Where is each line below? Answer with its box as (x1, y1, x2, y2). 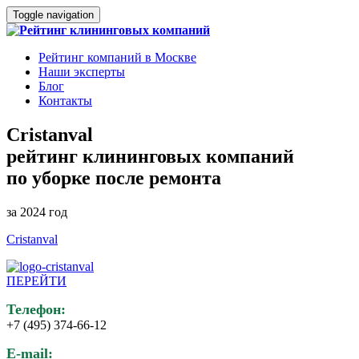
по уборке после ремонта (6, 167, 221, 188)
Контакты (38, 94, 92, 107)
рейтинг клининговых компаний (6, 145, 294, 167)
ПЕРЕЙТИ (6, 273, 67, 288)
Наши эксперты (38, 65, 125, 79)
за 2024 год (6, 204, 67, 219)
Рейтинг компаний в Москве (38, 50, 196, 64)
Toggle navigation (13, 9, 94, 21)
